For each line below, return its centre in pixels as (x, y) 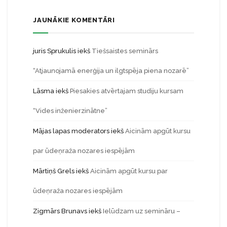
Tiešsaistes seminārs (125, 51)
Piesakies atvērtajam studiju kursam (127, 91)
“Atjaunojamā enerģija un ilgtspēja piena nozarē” (111, 70)
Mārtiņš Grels (54, 171)
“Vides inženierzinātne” (70, 110)
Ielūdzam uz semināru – (142, 211)
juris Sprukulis (54, 51)
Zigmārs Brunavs (60, 211)
